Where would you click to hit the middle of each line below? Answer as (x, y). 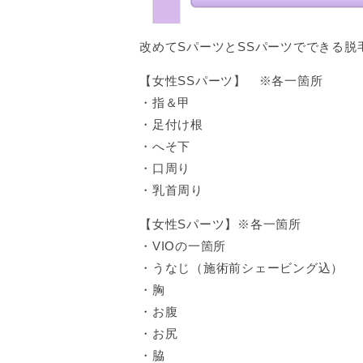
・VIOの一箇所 (183, 246)
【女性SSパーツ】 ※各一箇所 (231, 81)
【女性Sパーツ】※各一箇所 (220, 224)
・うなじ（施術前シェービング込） (241, 268)
